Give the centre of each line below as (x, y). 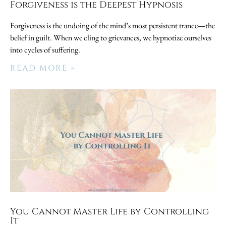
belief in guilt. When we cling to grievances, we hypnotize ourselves (111, 37)
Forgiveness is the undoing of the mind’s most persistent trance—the (112, 25)
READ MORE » (43, 68)
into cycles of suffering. (45, 49)
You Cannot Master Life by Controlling (109, 211)
